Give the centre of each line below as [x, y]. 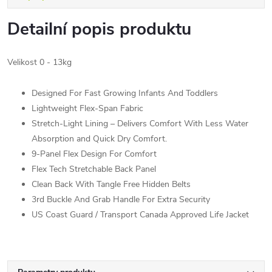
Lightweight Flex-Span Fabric [87, 108]
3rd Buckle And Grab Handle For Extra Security [121, 199]
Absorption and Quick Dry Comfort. [99, 138]
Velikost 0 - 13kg [39, 62]
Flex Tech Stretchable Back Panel [94, 169]
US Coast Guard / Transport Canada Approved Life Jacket [140, 214]
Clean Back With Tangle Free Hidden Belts [111, 184]
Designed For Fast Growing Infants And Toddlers [125, 93]
